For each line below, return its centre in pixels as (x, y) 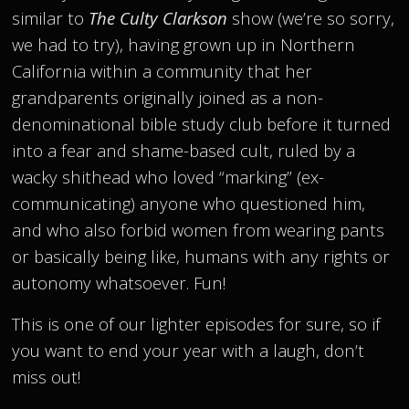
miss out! (47, 376)
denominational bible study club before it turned (202, 124)
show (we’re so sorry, (311, 18)
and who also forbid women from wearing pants (199, 230)
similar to (51, 18)
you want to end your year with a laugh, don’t (189, 350)
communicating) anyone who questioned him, (189, 204)
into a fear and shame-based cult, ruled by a (184, 151)
